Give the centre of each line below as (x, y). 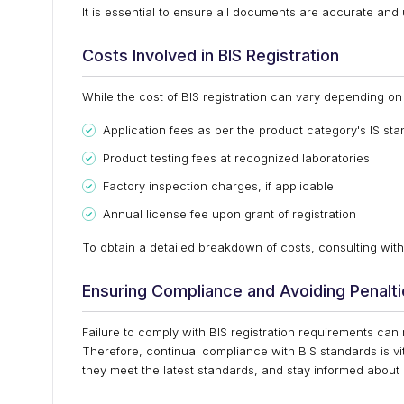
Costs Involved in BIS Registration (211, 55)
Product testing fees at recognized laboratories (236, 158)
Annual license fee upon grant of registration (230, 214)
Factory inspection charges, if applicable (218, 186)
